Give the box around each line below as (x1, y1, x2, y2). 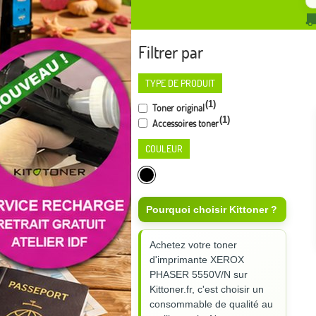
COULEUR (145, 142, 183, 156)
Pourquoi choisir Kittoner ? (146, 204, 277, 216)
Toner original (150, 101, 205, 114)
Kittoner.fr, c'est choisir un (150, 284, 264, 296)
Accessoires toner (150, 116, 219, 130)
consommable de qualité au (150, 298, 273, 310)
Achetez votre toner (150, 239, 237, 251)
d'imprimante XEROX (150, 254, 244, 266)
